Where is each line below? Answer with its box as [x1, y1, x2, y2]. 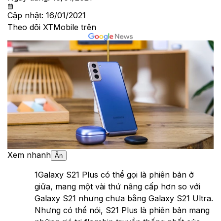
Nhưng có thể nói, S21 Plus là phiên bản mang [35, 205, 210, 215]
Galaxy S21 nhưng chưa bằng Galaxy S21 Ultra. [35, 193, 213, 203]
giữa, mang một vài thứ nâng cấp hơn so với [35, 181, 200, 191]
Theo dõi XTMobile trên [7, 22, 96, 33]
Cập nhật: [7, 10, 46, 21]
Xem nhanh [7, 149, 51, 160]
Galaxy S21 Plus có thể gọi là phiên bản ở [38, 169, 194, 180]
